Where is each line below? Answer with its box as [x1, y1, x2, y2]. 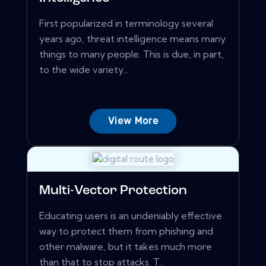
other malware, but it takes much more [39, 240, 212, 253]
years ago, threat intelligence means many [39, 33, 226, 45]
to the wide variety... [39, 64, 129, 76]
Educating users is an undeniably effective [39, 210, 222, 222]
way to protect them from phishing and [39, 225, 213, 237]
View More [107, 115, 159, 127]
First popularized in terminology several [39, 17, 213, 30]
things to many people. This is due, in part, [39, 48, 224, 61]
